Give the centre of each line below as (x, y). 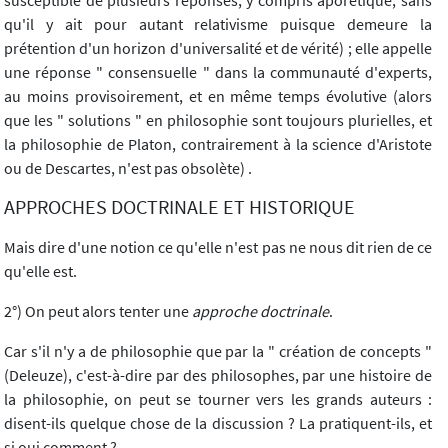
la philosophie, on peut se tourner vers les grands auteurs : (218, 399)
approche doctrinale (260, 311)
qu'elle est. (40, 271)
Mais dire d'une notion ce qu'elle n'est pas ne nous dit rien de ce (218, 247)
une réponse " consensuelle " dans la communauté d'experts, (218, 72)
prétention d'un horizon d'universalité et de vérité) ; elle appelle (218, 48)
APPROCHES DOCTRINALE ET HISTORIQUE (179, 207)
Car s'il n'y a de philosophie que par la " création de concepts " (218, 351)
